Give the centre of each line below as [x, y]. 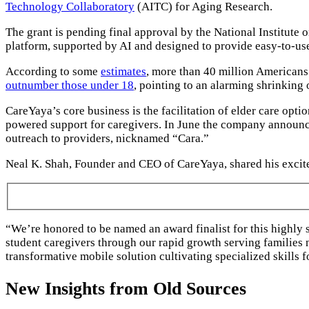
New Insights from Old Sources [126, 288]
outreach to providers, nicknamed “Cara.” [107, 138]
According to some [53, 71]
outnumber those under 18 [70, 85]
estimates [123, 71]
